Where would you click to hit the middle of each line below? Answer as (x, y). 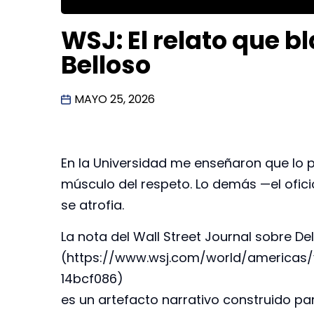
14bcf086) (92, 278)
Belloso (106, 64)
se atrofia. (93, 205)
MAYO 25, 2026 (115, 99)
